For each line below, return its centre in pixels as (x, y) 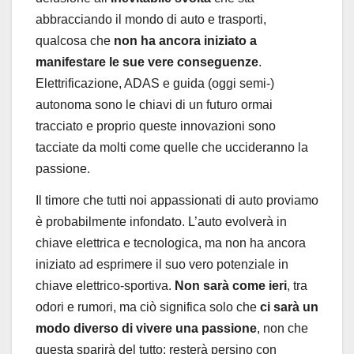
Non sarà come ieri (231, 285)
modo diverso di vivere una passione (146, 328)
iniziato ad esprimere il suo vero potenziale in (162, 264)
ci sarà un (288, 307)
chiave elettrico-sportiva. (105, 285)
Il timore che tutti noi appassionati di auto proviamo (177, 200)
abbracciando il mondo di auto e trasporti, (151, 19)
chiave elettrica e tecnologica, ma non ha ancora (171, 243)
